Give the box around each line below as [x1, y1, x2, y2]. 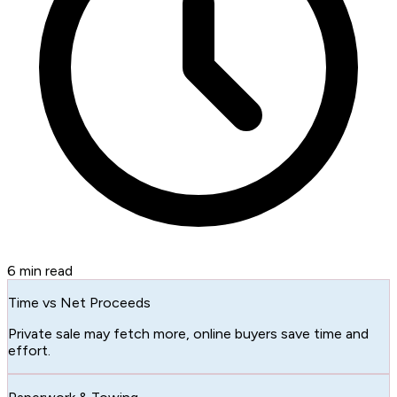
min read [16, 261, 73, 279]
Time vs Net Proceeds [8, 293, 151, 311]
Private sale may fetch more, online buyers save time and [8, 324, 369, 342]
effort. [8, 341, 51, 359]
